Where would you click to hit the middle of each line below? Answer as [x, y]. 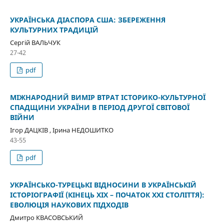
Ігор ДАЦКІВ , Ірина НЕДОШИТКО [61, 130]
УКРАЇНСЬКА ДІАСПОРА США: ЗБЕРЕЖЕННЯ [87, 19]
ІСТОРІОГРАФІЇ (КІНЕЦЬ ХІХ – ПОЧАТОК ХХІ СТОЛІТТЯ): [107, 194]
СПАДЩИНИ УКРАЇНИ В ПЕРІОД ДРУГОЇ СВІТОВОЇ [99, 107]
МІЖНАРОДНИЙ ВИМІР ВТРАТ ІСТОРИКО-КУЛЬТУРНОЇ [107, 97]
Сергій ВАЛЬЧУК [35, 42]
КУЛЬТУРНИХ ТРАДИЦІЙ [54, 29]
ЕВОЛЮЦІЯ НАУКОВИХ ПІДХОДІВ [69, 204]
